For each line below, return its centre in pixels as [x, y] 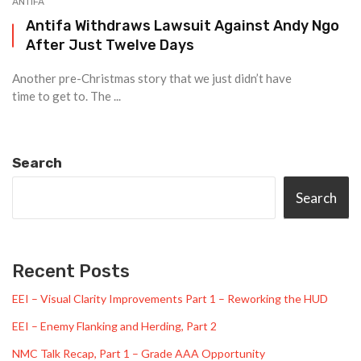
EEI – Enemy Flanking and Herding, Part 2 [114, 326]
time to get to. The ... [66, 96]
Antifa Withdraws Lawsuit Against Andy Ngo [183, 25]
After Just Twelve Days [110, 45]
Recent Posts [71, 271]
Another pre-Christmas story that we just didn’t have [152, 78]
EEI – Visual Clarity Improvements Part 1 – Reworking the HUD [170, 299]
